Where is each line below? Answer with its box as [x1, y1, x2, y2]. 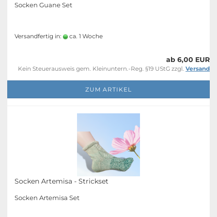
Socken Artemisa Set [15, 194, 79, 201]
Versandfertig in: [15, 32, 63, 40]
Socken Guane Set [15, 1, 72, 9]
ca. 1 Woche [68, 32, 103, 40]
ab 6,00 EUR [166, 55, 210, 64]
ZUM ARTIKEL [85, 86, 132, 93]
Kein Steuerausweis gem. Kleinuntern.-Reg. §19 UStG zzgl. [18, 65, 186, 72]
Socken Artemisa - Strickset [15, 177, 108, 186]
